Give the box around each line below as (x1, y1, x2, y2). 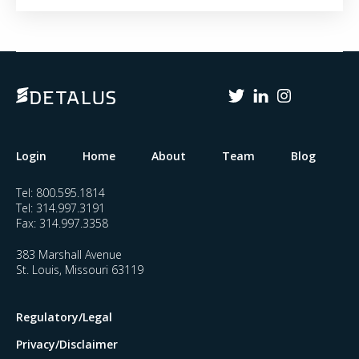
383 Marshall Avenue (16, 247, 122, 263)
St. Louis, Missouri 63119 (16, 262, 143, 278)
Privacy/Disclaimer (16, 337, 118, 353)
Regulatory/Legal (16, 309, 112, 325)
